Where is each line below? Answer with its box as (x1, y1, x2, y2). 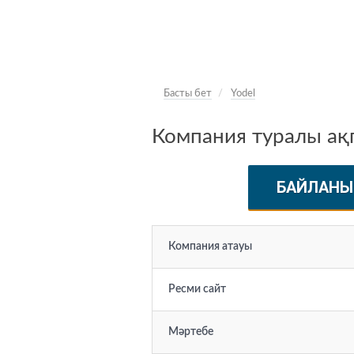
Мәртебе (168, 326, 213, 337)
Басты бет (164, 88, 212, 99)
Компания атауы (168, 241, 252, 252)
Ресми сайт (168, 284, 226, 295)
